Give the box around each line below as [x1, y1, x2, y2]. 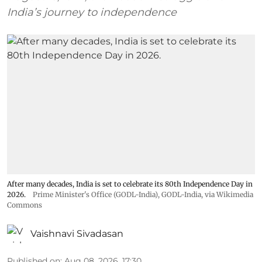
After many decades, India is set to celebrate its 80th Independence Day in [7, 179, 253, 188]
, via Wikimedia [201, 189, 253, 199]
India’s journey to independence [7, 6, 177, 19]
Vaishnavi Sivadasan [30, 227, 123, 239]
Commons [7, 200, 42, 209]
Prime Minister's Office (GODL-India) [33, 189, 158, 199]
